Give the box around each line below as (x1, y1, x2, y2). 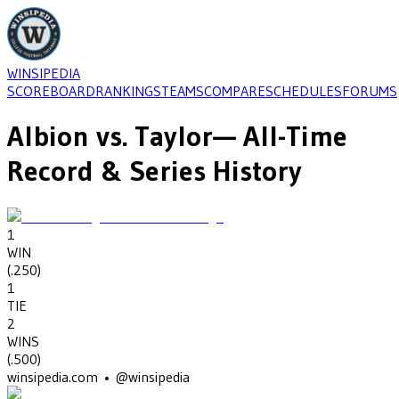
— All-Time (213, 118, 347, 154)
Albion (7, 118, 89, 154)
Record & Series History (7, 153, 302, 189)
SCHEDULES (265, 82, 342, 100)
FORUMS (342, 82, 397, 100)
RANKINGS (95, 82, 161, 100)
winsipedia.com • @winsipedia (7, 367, 190, 386)
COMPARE (204, 82, 265, 100)
